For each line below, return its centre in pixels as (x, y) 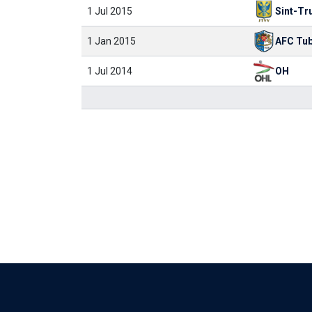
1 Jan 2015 (111, 41)
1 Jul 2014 (110, 71)
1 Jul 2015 (110, 11)
